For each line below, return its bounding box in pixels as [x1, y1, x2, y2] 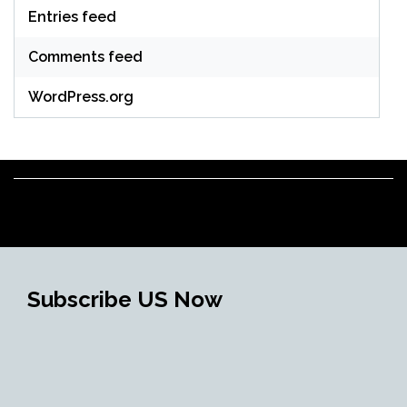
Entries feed [28, 8, 116, 25]
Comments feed [28, 48, 143, 65]
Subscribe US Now [27, 286, 223, 313]
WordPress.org [28, 88, 134, 105]
